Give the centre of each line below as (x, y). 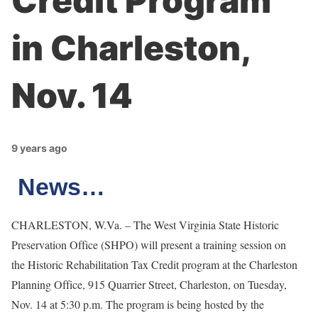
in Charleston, (130, 48)
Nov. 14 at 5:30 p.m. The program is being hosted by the (138, 304)
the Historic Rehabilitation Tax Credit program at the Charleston (154, 264)
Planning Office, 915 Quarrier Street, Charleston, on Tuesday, (149, 284)
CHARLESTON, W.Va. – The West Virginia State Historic (145, 225)
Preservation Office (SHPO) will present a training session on (149, 245)
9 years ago (39, 148)
